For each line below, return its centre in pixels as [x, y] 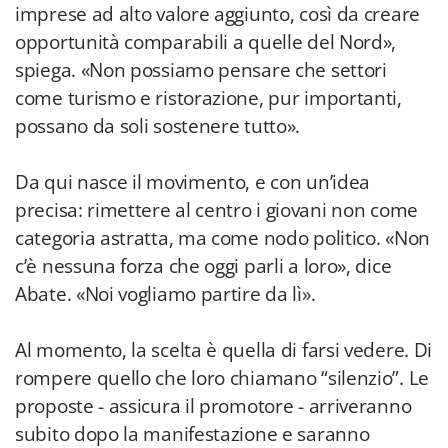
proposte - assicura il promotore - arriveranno [213, 406]
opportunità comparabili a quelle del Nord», [206, 42]
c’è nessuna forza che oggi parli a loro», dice [203, 266]
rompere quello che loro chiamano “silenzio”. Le [222, 378]
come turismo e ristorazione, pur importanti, [208, 98]
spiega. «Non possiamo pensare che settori [201, 70]
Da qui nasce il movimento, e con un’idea [193, 182]
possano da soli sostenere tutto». [158, 126]
